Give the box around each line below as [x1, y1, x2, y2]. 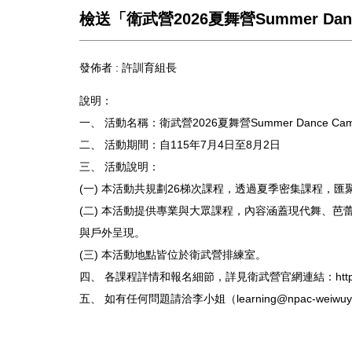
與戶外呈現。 [79, 225, 145, 239]
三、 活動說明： [79, 159, 159, 173]
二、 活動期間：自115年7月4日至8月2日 [79, 137, 280, 151]
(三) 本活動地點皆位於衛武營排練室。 [79, 247, 266, 261]
